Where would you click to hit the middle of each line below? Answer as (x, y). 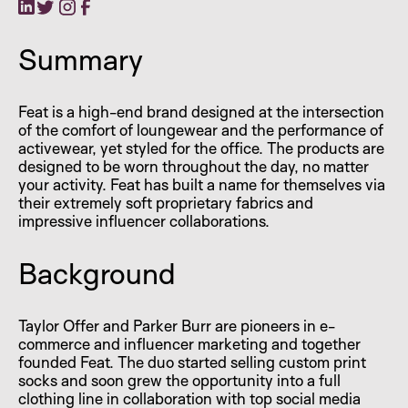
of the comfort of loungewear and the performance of (201, 129)
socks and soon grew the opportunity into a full (179, 380)
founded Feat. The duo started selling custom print (192, 362)
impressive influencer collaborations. (144, 220)
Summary (81, 59)
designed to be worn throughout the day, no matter (194, 166)
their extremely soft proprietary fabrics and (166, 202)
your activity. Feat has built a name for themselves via (202, 184)
